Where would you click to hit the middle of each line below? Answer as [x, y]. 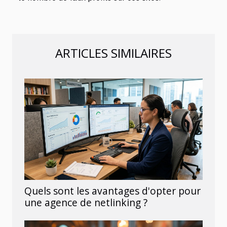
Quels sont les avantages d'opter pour [112, 191]
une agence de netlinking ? [86, 202]
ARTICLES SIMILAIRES [113, 53]
